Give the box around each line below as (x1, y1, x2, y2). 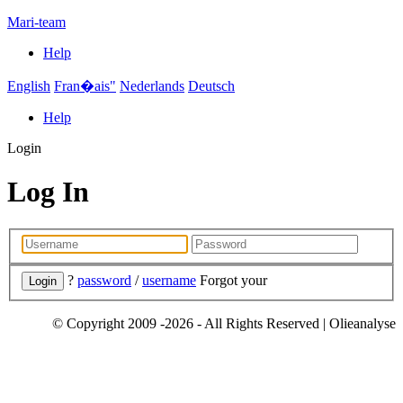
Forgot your (200, 273, 267, 289)
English (7, 78, 50, 94)
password (77, 273, 131, 289)
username (142, 273, 196, 289)
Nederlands (120, 78, 184, 94)
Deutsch (188, 78, 235, 94)
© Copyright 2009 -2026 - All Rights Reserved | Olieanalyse (52, 316, 396, 332)
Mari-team (7, 14, 66, 30)
